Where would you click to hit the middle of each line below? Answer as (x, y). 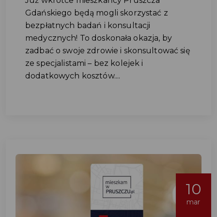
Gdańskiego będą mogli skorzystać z (97, 13)
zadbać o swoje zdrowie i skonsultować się (108, 51)
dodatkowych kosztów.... (73, 76)
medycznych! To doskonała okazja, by (99, 38)
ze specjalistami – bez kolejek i (84, 63)
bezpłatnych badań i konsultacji (88, 25)
